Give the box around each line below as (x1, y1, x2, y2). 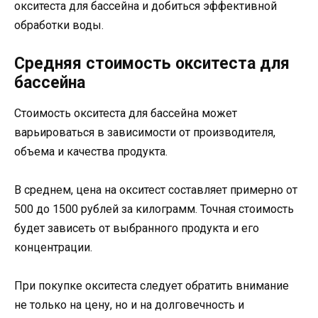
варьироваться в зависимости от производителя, (14, 125, 275, 139)
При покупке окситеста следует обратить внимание (14, 279, 289, 293)
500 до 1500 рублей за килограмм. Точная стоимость (14, 202, 294, 216)
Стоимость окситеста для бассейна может (14, 106, 237, 120)
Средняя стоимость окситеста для (14, 53, 290, 73)
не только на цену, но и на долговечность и (14, 298, 244, 312)
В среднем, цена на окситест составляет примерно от (14, 183, 297, 197)
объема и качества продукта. (14, 144, 168, 158)
